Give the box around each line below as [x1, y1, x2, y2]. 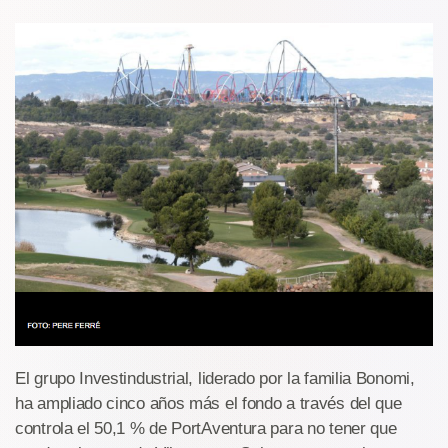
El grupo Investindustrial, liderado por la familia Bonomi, [15, 369, 415, 389]
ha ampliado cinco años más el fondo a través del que [15, 394, 402, 414]
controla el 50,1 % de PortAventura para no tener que [15, 419, 397, 439]
